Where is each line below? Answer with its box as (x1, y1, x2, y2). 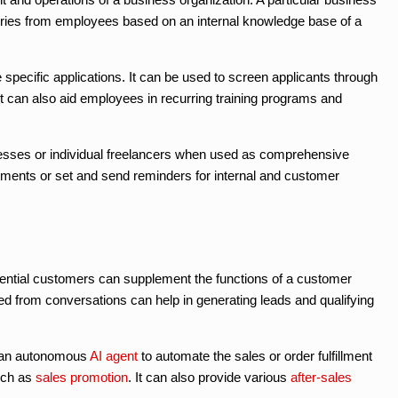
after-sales (291, 369, 352, 385)
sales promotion (36, 369, 128, 385)
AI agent (90, 347, 138, 363)
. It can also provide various (128, 369, 291, 385)
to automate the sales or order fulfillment (138, 347, 372, 363)
